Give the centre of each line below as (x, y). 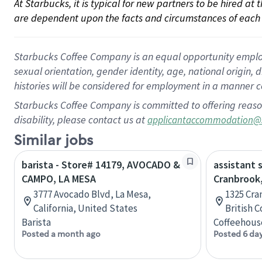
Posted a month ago (61, 234)
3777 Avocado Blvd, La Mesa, (92, 194)
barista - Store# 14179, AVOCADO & (101, 165)
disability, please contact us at (81, 120)
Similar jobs (54, 141)
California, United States (85, 208)
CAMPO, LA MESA (59, 179)
